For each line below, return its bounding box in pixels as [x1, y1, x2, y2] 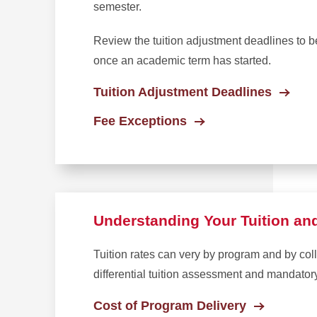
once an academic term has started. [93, 54, 277, 67]
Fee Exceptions [93, 114, 187, 129]
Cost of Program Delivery [93, 299, 246, 313]
